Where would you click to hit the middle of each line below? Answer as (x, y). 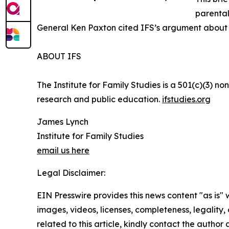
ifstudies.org (186, 99)
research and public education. (99, 99)
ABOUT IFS (59, 56)
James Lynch (63, 122)
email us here (63, 151)
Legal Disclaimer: (71, 173)
